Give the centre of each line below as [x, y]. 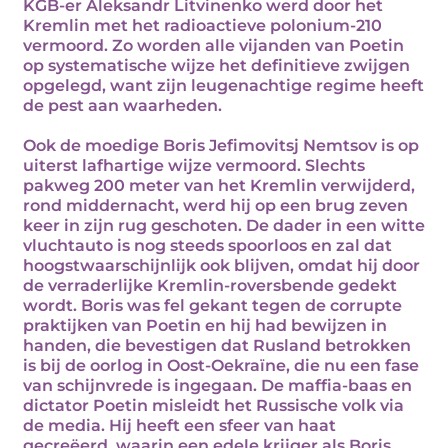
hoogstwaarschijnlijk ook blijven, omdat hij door [221, 265]
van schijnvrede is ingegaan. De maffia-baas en [217, 385]
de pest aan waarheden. [122, 105]
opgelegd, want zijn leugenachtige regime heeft [223, 85]
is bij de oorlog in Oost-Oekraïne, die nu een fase [221, 365]
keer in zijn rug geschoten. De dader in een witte [224, 225]
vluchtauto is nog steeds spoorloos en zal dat [207, 245]
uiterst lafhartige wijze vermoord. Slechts [194, 165]
